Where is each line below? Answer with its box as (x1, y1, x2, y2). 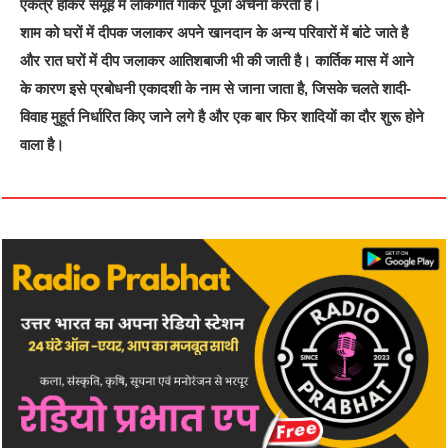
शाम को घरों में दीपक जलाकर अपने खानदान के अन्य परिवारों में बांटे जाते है (20, 23, 409, 41)
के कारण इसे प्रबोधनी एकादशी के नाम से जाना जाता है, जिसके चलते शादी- (20, 79, 412, 97)
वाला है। (20, 135, 65, 153)
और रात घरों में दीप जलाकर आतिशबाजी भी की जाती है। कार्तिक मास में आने (20, 51, 415, 69)
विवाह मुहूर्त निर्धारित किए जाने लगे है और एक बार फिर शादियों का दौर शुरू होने (20, 107, 425, 125)
